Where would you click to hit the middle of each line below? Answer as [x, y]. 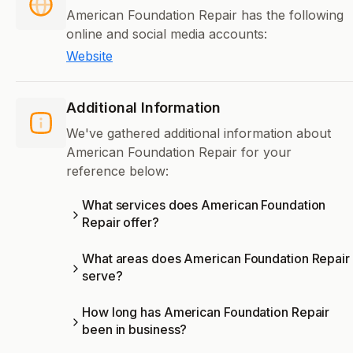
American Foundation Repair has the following [205, 15]
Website [89, 56]
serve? [102, 276]
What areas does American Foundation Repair [216, 259]
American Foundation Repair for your [179, 152]
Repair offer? [121, 223]
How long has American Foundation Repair [206, 312]
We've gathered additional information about [199, 134]
